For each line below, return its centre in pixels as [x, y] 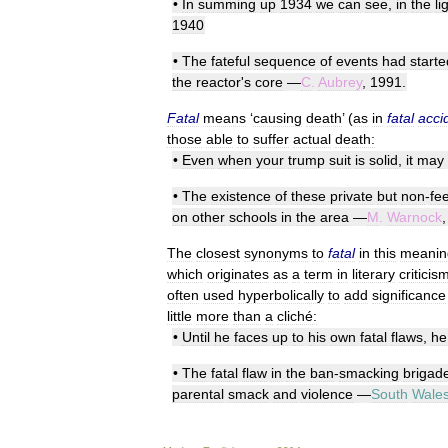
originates [238, 274]
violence [327, 394]
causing [277, 118]
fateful [230, 61]
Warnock [414, 217]
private [351, 196]
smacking [369, 373]
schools [253, 217]
